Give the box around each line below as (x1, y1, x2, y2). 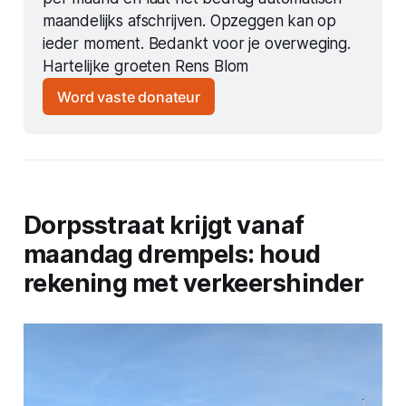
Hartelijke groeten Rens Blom (42, 57, 249, 76)
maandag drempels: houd (23, 239, 321, 269)
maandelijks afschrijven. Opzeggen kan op (42, 12, 337, 31)
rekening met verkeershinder (23, 268, 364, 298)
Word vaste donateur (57, 87, 200, 106)
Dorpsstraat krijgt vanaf (23, 210, 304, 240)
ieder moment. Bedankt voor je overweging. (42, 34, 351, 53)
